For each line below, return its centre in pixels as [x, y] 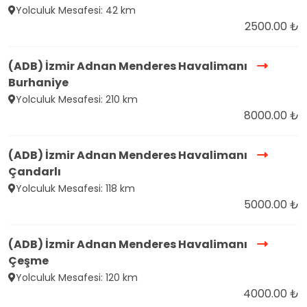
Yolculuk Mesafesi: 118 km [75, 189]
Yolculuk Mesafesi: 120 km [77, 278]
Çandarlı [35, 172]
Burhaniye [38, 83]
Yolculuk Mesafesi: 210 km [77, 100]
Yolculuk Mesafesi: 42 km [76, 11]
